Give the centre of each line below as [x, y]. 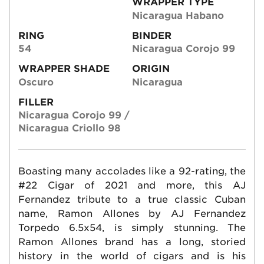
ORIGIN [151, 69]
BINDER [152, 35]
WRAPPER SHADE [64, 69]
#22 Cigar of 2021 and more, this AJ [132, 185]
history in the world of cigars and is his [132, 256]
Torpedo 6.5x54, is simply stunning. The [132, 227]
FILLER [36, 102]
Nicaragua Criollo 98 [70, 128]
